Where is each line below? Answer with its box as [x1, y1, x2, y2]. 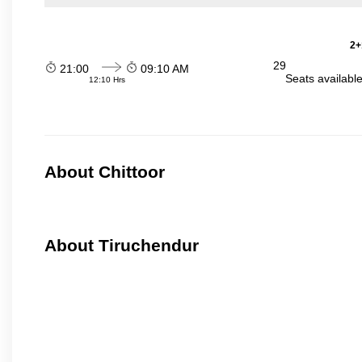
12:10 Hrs [89, 74, 125, 84]
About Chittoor [44, 162, 165, 182]
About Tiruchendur [44, 236, 199, 255]
